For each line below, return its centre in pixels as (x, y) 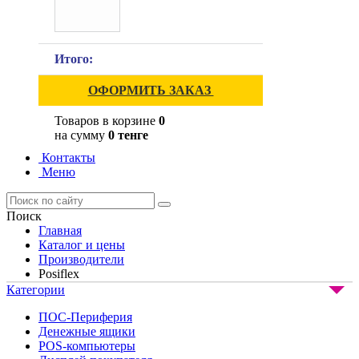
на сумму (81, 135)
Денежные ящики (87, 331)
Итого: (74, 59)
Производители (81, 259)
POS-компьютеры (87, 346)
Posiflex (59, 274)
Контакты (67, 157)
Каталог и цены (82, 245)
